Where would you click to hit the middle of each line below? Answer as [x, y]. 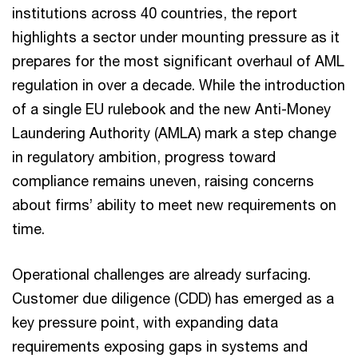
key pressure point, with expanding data [145, 322]
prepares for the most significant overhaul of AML [178, 61]
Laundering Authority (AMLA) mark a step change [174, 133]
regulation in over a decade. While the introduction [179, 85]
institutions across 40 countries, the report [155, 13]
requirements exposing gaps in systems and [160, 346]
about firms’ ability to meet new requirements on [174, 205]
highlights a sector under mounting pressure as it [176, 37]
